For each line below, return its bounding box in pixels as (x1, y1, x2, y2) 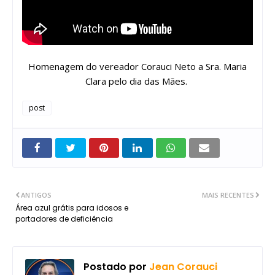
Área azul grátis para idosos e (15, 203, 128, 214)
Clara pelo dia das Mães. (85, 75, 190, 88)
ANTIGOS (21, 190, 52, 200)
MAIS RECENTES (202, 190, 254, 200)
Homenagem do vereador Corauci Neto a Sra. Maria (28, 60, 247, 73)
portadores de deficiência (15, 214, 113, 225)
